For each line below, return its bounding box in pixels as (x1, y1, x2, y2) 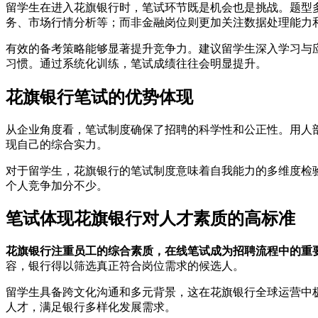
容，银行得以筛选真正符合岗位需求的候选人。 (6, 260, 244, 273)
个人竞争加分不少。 (6, 179, 108, 192)
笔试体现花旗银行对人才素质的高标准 (6, 209, 295, 229)
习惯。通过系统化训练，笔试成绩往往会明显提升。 (6, 57, 267, 70)
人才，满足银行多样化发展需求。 (6, 301, 176, 314)
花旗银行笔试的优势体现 (6, 87, 193, 106)
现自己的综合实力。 (6, 138, 108, 150)
